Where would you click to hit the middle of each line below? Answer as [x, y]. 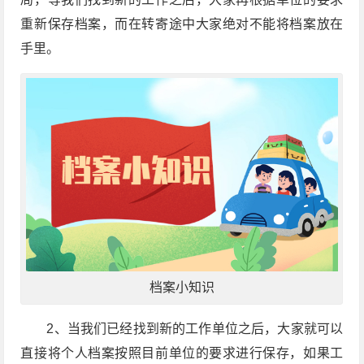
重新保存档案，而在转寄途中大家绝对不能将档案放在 [182, 24]
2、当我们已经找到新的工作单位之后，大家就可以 [195, 329]
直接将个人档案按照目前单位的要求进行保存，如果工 [182, 353]
